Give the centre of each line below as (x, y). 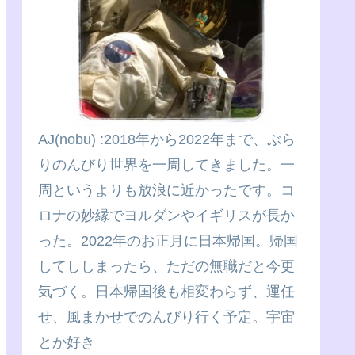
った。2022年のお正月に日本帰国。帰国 (168, 241)
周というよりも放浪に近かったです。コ (166, 190)
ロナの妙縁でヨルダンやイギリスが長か (166, 216)
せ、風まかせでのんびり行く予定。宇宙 (166, 317)
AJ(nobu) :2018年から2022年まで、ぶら (167, 139)
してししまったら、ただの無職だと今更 (166, 266)
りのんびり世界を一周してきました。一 (166, 165)
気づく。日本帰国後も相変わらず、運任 (166, 292)
